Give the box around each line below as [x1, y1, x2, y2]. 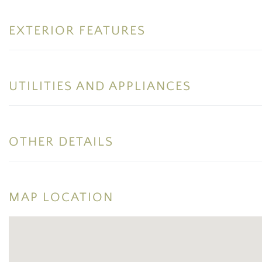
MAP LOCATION [9, 189, 113, 205]
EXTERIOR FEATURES [9, 23, 146, 38]
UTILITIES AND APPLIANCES [9, 78, 191, 94]
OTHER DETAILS [9, 134, 113, 149]
